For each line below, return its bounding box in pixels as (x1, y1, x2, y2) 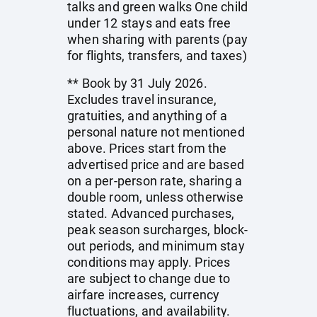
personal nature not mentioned (67, 125, 245, 139)
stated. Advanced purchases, (67, 206, 235, 221)
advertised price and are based (67, 157, 244, 172)
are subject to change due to (67, 271, 231, 286)
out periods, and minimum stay (67, 238, 245, 253)
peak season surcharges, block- (67, 222, 248, 237)
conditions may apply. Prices (67, 255, 231, 270)
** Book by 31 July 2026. (67, 76, 207, 91)
